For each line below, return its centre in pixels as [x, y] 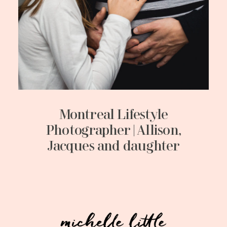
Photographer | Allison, [113, 131]
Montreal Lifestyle [113, 115]
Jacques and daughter [113, 147]
